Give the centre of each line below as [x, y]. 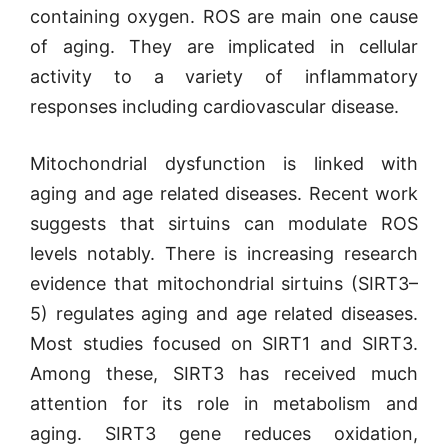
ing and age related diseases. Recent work [234, 193]
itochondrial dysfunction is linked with [232, 163]
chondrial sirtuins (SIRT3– [306, 283]
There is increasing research [291, 253]
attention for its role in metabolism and [224, 403]
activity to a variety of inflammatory [224, 76]
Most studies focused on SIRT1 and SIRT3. [224, 343]
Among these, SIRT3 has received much [224, 373]
